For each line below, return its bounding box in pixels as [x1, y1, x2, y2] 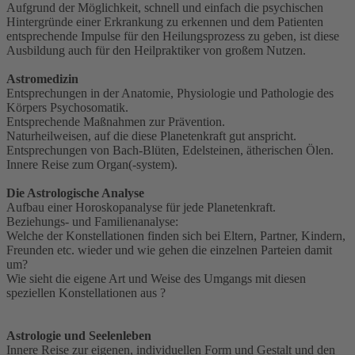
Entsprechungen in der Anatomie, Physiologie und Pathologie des [6, 86, 334, 100]
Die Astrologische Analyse [6, 185, 144, 200]
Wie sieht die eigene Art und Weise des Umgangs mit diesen [6, 271, 306, 285]
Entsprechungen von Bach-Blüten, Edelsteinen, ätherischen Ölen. [6, 143, 334, 157]
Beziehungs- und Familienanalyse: [6, 214, 178, 228]
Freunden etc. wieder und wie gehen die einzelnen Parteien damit [6, 242, 332, 257]
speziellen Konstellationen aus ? [6, 285, 166, 300]
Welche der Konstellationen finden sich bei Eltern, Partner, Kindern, [6, 228, 345, 242]
